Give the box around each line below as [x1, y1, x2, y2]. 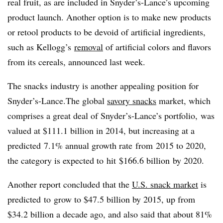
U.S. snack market [132, 178, 198, 190]
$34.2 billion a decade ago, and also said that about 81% [7, 208, 212, 220]
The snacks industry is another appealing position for [7, 79, 199, 92]
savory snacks [107, 94, 156, 107]
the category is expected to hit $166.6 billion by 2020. [7, 154, 204, 166]
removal [74, 40, 103, 53]
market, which [156, 94, 211, 107]
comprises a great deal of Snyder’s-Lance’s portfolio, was [7, 109, 215, 121]
